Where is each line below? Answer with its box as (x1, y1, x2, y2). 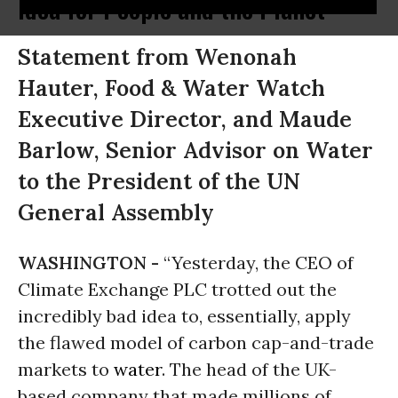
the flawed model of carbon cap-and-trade (18, 331, 374, 354)
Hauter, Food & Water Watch (18, 74, 325, 102)
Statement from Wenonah (18, 43, 297, 71)
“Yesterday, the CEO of (163, 251, 354, 274)
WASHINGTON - (18, 251, 163, 274)
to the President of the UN (18, 167, 300, 195)
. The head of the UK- (162, 358, 337, 380)
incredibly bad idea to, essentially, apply (18, 305, 351, 327)
